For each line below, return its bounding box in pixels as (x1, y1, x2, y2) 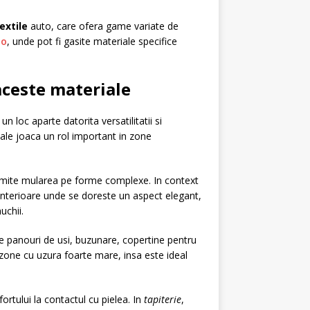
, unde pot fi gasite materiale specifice (7, 35, 177, 48)
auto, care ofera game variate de (28, 19, 179, 33)
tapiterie (144, 293, 181, 306)
